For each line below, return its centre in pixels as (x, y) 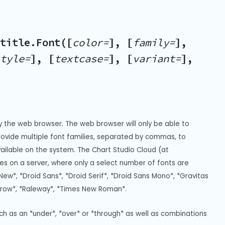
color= (90, 43)
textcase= (81, 59)
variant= (157, 59)
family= (154, 43)
